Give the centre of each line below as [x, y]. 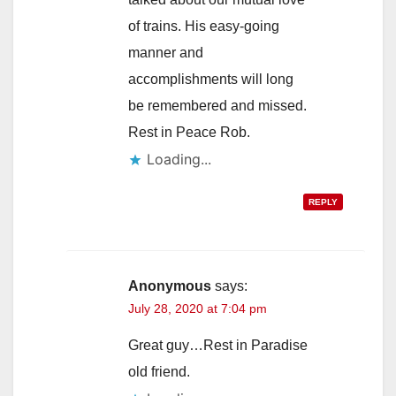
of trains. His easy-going [204, 27]
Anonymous [170, 286]
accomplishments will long [211, 80]
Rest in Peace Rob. [189, 133]
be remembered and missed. [217, 106]
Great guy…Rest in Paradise [218, 346]
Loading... [179, 160]
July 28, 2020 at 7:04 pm [198, 309]
